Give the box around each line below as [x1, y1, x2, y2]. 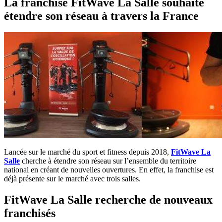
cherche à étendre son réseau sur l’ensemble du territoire [20, 157, 196, 166]
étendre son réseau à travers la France [4, 9, 199, 22]
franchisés [4, 207, 55, 220]
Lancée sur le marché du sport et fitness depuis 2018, [4, 148, 171, 157]
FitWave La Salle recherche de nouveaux [4, 193, 213, 207]
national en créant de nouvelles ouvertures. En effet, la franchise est [4, 166, 214, 174]
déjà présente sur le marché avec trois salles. [4, 174, 141, 183]
